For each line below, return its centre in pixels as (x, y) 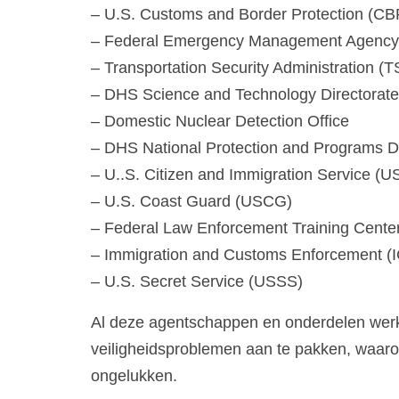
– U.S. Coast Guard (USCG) (191, 201)
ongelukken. (134, 375)
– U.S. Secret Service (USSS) (197, 281)
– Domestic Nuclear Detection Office (220, 121)
